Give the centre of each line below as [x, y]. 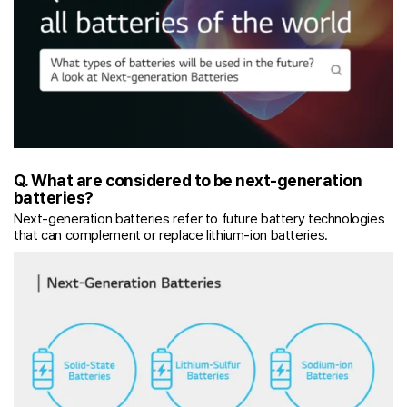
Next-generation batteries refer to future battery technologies [199, 218]
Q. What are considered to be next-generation [188, 180]
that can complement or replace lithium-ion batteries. [171, 235]
